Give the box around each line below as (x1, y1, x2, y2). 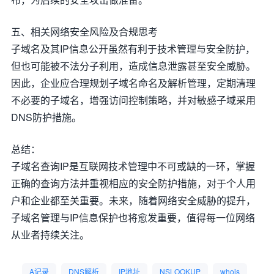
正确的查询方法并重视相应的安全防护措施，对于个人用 (11, 176, 256, 190)
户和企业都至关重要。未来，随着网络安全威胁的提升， (11, 193, 256, 207)
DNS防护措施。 (11, 110, 81, 124)
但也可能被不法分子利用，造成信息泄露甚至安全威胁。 (11, 59, 256, 73)
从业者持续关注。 (11, 228, 89, 242)
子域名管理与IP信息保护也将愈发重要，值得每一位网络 (11, 210, 255, 224)
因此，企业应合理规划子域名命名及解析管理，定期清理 (11, 76, 256, 90)
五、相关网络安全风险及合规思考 (11, 24, 158, 39)
